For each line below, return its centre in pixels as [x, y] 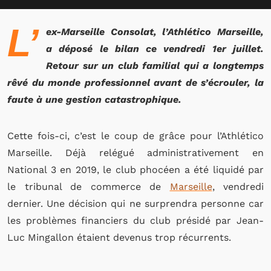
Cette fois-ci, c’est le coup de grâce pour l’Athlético [135, 136]
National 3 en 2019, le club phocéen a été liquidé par [135, 170]
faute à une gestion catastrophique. [96, 100]
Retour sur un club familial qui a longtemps [155, 66]
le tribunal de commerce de [89, 187]
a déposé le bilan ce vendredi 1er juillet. [155, 49]
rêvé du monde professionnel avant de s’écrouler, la [135, 83]
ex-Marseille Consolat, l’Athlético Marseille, [155, 32]
